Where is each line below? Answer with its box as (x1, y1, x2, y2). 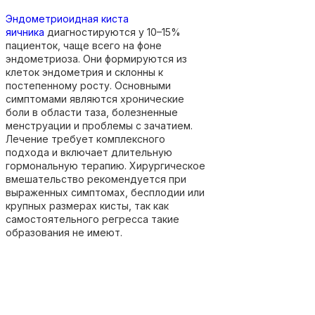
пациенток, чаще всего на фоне (6, 39, 162, 51)
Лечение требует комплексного (6, 132, 165, 145)
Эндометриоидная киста (6, 12, 129, 25)
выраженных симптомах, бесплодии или (6, 186, 205, 198)
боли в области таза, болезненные (6, 105, 178, 118)
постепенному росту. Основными (6, 79, 171, 91)
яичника (6, 25, 44, 38)
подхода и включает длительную (6, 146, 172, 158)
